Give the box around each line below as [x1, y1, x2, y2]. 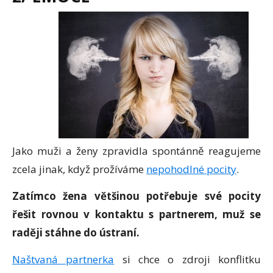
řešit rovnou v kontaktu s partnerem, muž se [12, 207, 261, 221]
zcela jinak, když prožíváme [12, 161, 146, 176]
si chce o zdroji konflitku [114, 252, 261, 266]
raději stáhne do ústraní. [12, 225, 140, 239]
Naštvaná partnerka [12, 252, 115, 266]
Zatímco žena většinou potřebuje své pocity [12, 188, 261, 203]
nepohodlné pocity [146, 161, 236, 176]
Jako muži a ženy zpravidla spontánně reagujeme [12, 143, 261, 158]
